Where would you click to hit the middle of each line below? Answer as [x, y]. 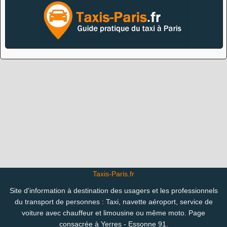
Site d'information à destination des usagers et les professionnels [113, 191]
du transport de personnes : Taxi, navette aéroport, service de [113, 202]
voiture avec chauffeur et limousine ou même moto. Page [113, 213]
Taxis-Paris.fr [113, 174]
